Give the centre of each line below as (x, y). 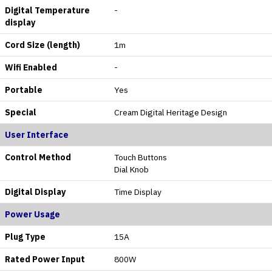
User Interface (37, 134)
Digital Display (35, 192)
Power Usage (32, 214)
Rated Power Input (45, 259)
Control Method (38, 157)
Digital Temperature (47, 10)
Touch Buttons (141, 157)
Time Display (138, 192)
